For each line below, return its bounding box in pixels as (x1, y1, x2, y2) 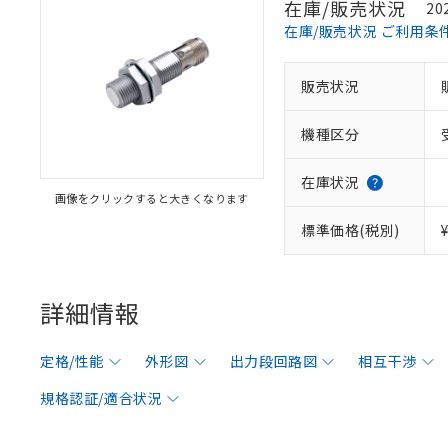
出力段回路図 (229, 351, 318, 371)
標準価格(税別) (301, 220, 400, 240)
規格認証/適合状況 (40, 388, 163, 408)
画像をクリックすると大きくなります (55, 190, 249, 206)
